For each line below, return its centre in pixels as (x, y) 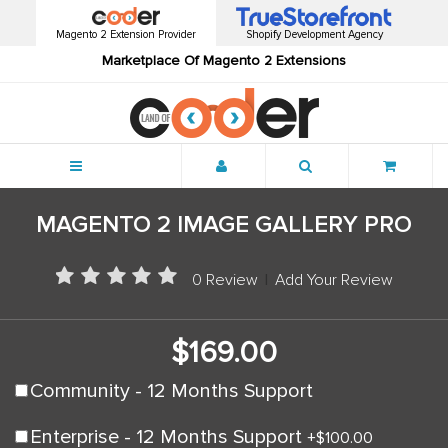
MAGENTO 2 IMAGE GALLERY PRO (224, 224)
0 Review (224, 279)
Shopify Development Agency (314, 35)
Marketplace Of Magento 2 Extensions (224, 61)
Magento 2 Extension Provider (126, 35)
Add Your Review (333, 279)
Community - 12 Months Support (171, 390)
